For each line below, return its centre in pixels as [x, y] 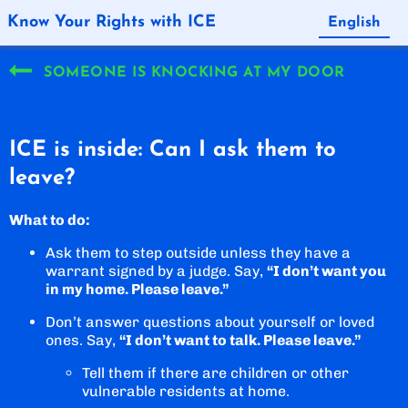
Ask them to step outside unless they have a [198, 252]
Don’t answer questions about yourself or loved [210, 321]
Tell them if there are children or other [215, 372]
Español [354, 52]
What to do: [50, 219]
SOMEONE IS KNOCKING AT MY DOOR [192, 73]
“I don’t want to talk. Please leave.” [240, 340]
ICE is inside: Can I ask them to [173, 150]
